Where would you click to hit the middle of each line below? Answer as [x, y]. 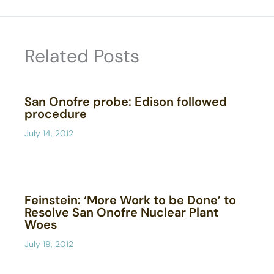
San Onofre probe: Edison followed [126, 101]
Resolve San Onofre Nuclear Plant [121, 212]
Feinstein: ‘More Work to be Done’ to [130, 200]
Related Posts [82, 56]
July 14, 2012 [49, 133]
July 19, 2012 [49, 244]
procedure [56, 113]
